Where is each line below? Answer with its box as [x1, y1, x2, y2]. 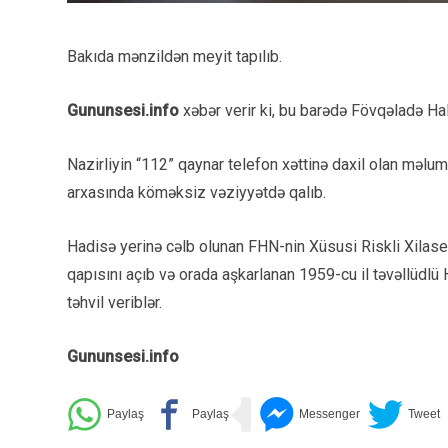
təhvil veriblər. [67, 293, 162, 312]
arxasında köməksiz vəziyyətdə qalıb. [67, 183, 326, 202]
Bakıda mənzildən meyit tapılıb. [67, 47, 282, 66]
